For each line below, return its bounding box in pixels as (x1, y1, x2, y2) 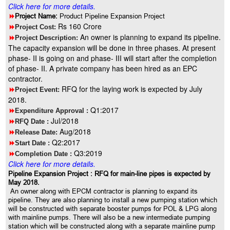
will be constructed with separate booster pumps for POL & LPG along (8, 204, 217, 213)
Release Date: (15, 128, 58, 136)
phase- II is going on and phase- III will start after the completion (8, 53, 217, 63)
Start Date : (15, 139, 50, 147)
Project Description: (15, 34, 79, 42)
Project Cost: (15, 23, 56, 31)
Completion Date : (15, 150, 72, 158)
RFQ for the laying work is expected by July (60, 84, 203, 94)
